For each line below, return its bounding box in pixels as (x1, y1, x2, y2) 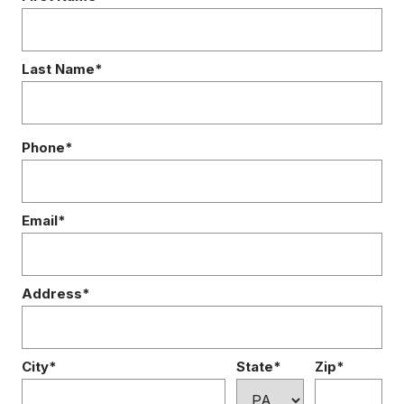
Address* (22, 285, 90, 302)
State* (235, 358, 281, 375)
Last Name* (22, 60, 103, 78)
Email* (22, 212, 66, 229)
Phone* (22, 139, 73, 156)
